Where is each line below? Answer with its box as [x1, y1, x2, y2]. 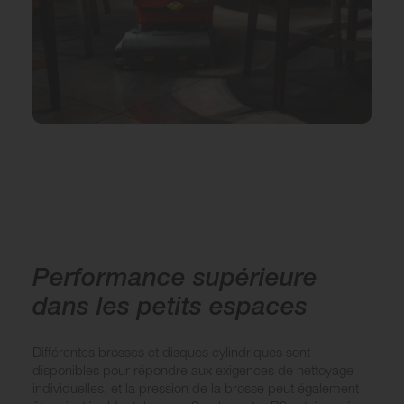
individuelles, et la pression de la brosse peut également [32, 380, 359, 397]
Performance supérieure [32, 262, 317, 292]
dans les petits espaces [32, 290, 308, 321]
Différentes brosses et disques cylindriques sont [32, 344, 310, 361]
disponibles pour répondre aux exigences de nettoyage [32, 362, 353, 379]
